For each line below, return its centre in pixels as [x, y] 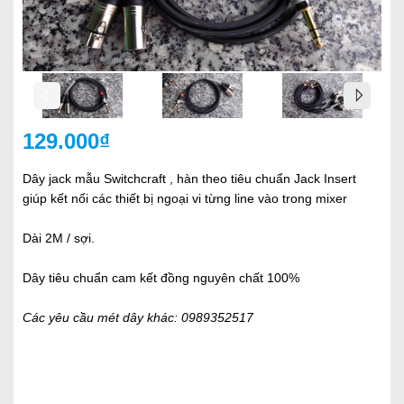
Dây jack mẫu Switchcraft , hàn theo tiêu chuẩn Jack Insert [189, 179]
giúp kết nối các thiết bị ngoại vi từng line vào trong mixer [187, 198]
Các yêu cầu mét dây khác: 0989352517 [138, 317]
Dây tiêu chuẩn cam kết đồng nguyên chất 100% [161, 278]
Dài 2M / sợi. [59, 238]
